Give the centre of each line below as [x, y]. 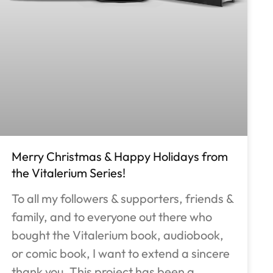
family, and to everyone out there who [112, 216]
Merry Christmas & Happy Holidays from [120, 156]
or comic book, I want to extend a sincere [121, 253]
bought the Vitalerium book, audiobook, [118, 235]
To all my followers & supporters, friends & [123, 198]
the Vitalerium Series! [69, 172]
